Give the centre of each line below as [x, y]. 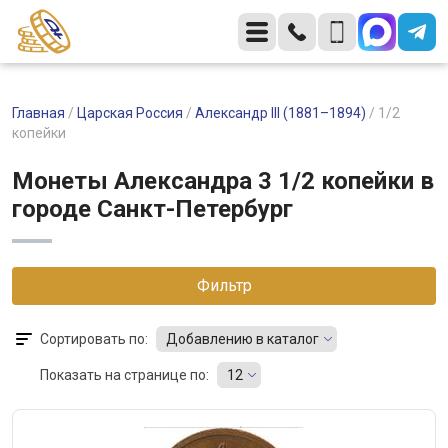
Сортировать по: [94, 339]
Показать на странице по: [124, 375]
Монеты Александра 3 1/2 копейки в [223, 181]
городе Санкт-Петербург [152, 209]
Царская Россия [130, 113]
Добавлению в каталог [242, 339]
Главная [38, 113]
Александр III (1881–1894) [280, 113]
